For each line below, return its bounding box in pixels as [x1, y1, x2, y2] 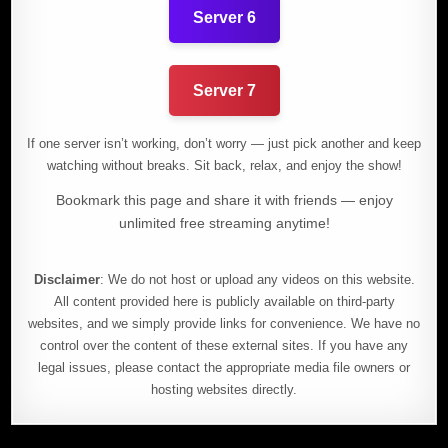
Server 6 [192, 9, 256, 27]
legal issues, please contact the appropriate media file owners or [38, 360, 410, 376]
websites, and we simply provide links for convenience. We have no [28, 316, 420, 332]
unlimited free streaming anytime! [118, 215, 330, 232]
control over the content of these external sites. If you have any [40, 338, 408, 354]
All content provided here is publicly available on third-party [53, 294, 395, 310]
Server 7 [192, 82, 256, 100]
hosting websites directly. [151, 382, 297, 398]
